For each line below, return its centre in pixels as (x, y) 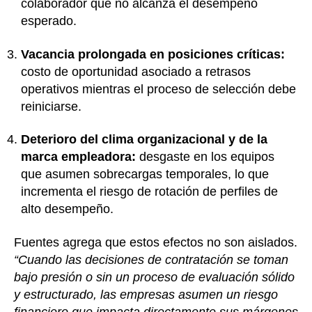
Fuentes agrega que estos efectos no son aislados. (156, 242)
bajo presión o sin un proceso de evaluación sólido (154, 277)
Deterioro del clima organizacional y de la (144, 140)
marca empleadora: (80, 157)
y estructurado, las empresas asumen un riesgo (146, 294)
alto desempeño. (67, 209)
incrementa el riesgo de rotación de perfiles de (149, 192)
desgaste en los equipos (207, 157)
